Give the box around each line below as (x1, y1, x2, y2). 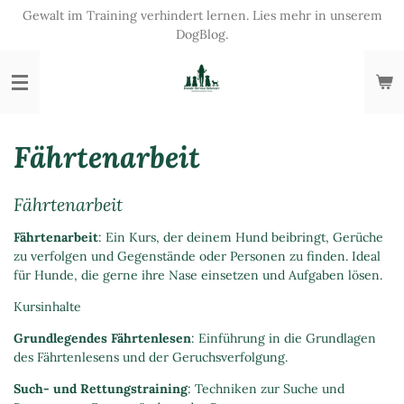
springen (8, 48, 63, 62)
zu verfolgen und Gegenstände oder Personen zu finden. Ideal (14, 248, 381, 264)
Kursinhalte (14, 298, 81, 315)
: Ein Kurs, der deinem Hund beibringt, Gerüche (98, 229, 383, 245)
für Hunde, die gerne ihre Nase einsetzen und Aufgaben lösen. (14, 267, 382, 283)
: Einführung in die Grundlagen (191, 330, 376, 346)
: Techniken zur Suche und (188, 381, 344, 397)
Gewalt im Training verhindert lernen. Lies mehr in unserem (22, 7, 382, 23)
